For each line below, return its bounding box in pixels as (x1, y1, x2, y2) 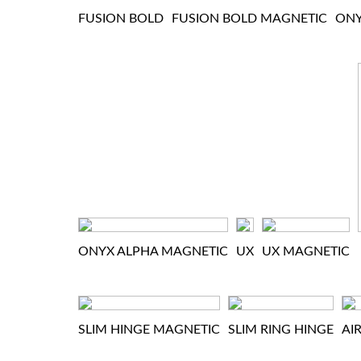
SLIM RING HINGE (228, 323, 334, 336)
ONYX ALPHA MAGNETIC (78, 245, 228, 258)
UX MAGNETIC (262, 245, 350, 258)
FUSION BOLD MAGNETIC (172, 12, 327, 25)
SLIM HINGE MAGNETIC (78, 323, 220, 336)
